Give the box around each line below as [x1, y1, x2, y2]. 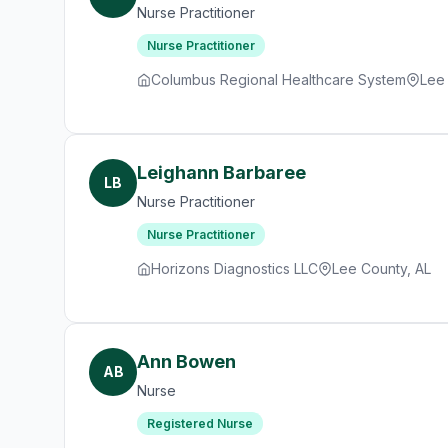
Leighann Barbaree [137, 162, 306, 183]
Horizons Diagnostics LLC [151, 260, 318, 277]
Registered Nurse [147, 416, 253, 431]
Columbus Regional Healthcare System [151, 71, 406, 88]
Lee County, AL [332, 260, 431, 277]
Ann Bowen [137, 351, 236, 372]
